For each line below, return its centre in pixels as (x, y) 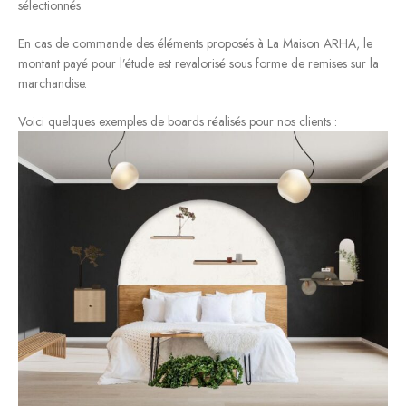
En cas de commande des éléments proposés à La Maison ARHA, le (195, 43)
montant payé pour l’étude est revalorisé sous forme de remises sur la (198, 63)
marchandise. (53, 83)
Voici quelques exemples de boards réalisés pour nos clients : (178, 121)
